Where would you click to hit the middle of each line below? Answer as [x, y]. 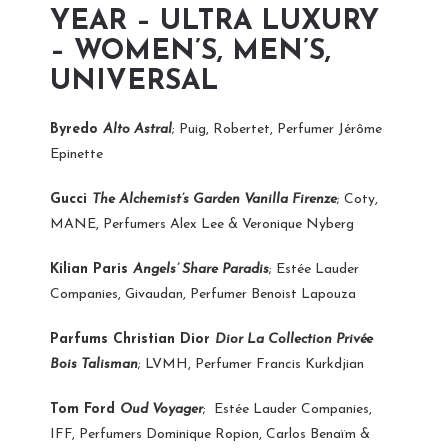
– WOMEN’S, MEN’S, [190, 51]
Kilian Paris [91, 269]
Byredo [76, 129]
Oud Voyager [161, 409]
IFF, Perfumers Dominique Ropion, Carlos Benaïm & [210, 434]
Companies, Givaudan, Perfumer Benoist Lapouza [203, 294]
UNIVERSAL [134, 81]
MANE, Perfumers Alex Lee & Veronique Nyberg [202, 224]
